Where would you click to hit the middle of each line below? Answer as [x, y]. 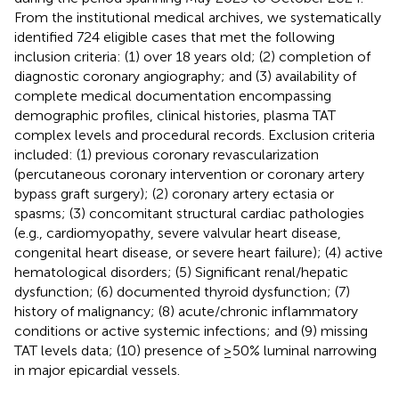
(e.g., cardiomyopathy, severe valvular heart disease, [178, 232]
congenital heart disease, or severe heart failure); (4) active [199, 252]
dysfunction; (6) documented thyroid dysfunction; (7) [182, 291]
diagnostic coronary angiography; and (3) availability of [185, 76]
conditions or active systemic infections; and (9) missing [191, 330]
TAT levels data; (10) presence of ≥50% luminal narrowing [195, 350]
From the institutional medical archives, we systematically [198, 17]
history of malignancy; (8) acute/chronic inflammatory [186, 311]
